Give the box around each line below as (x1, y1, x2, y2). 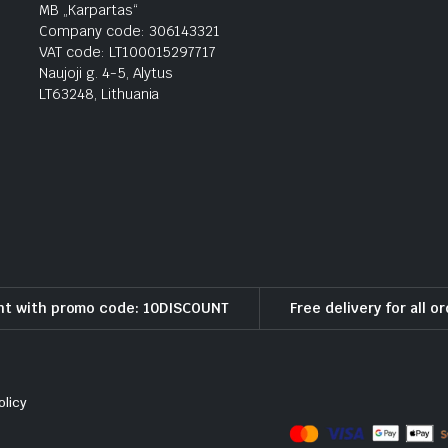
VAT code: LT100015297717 (39, 42, 217, 61)
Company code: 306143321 (39, 21, 221, 40)
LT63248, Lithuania (39, 84, 160, 103)
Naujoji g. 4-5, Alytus (39, 63, 174, 82)
